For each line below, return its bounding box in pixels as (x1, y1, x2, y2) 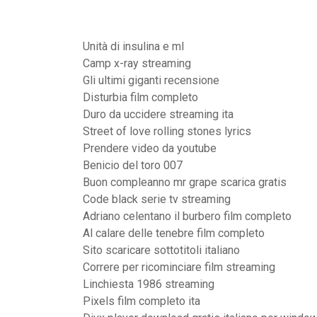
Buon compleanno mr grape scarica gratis (83, 175, 287, 189)
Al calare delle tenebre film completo (83, 226, 265, 240)
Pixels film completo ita (83, 294, 200, 308)
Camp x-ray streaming (83, 57, 191, 70)
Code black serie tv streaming (83, 192, 231, 206)
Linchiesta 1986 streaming (83, 277, 214, 291)
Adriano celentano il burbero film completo (83, 209, 292, 223)
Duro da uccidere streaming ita (83, 108, 234, 121)
